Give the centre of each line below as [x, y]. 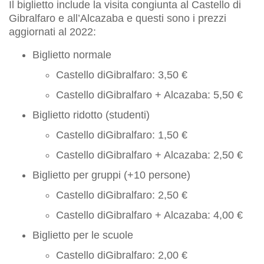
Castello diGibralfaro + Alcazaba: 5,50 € [149, 95]
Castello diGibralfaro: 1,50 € [122, 135]
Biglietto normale [72, 55]
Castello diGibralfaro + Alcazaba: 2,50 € [149, 155]
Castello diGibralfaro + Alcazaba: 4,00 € [149, 215]
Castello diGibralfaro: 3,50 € [122, 75]
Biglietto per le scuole [83, 235]
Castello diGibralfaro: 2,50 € [122, 195]
